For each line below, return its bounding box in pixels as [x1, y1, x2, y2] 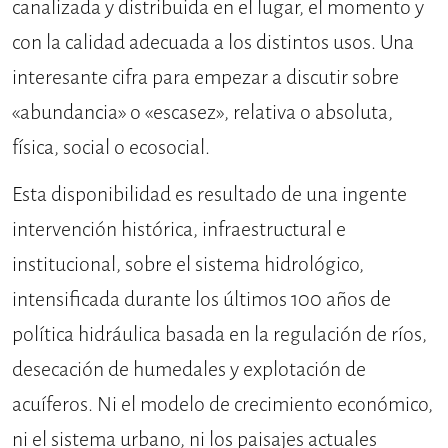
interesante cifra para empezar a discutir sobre [12, 64, 399, 92]
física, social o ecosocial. [12, 134, 210, 162]
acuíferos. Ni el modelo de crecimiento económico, [12, 391, 433, 419]
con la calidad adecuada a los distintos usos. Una [12, 29, 414, 57]
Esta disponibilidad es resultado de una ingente [12, 181, 407, 209]
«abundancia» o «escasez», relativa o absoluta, [12, 99, 393, 127]
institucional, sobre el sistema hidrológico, [12, 251, 364, 279]
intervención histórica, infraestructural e [12, 216, 346, 244]
